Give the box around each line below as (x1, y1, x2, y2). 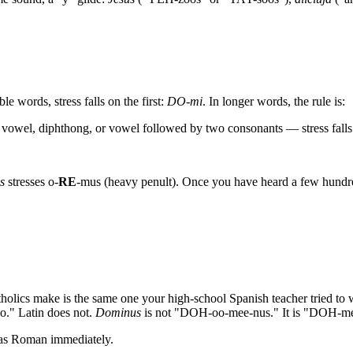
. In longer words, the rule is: (203, 94, 345, 108)
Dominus (95, 305, 141, 319)
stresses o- (5, 174, 58, 188)
